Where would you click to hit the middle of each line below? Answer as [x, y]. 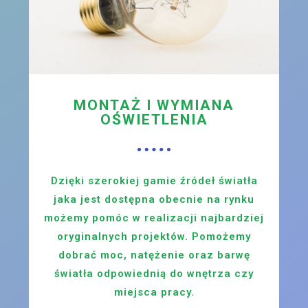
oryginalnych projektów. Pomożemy [154, 236]
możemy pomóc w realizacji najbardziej [154, 218]
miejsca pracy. [154, 292]
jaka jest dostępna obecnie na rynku [154, 199]
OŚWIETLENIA [154, 119]
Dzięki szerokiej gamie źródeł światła [154, 180]
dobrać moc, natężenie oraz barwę [154, 255]
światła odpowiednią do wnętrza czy [154, 273]
